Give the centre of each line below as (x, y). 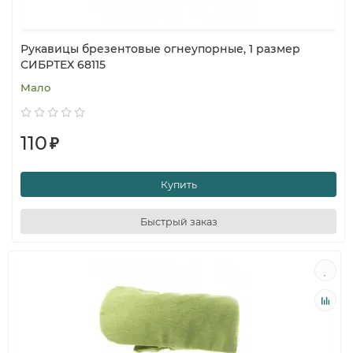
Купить (178, 184)
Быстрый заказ (178, 221)
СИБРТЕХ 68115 (63, 65)
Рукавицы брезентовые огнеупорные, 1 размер (160, 49)
